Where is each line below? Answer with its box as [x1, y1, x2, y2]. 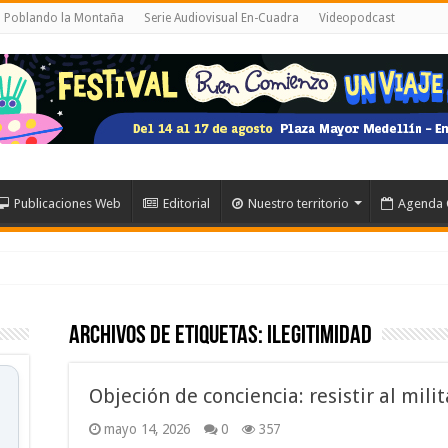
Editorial [163, 196, 210, 211]
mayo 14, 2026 [104, 421, 190, 437]
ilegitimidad [267, 323, 372, 350]
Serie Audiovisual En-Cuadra [144, 11, 299, 25]
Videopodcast [319, 11, 395, 25]
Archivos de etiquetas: [69, 323, 267, 350]
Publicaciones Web [14, 196, 121, 211]
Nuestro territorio [248, 196, 349, 211]
